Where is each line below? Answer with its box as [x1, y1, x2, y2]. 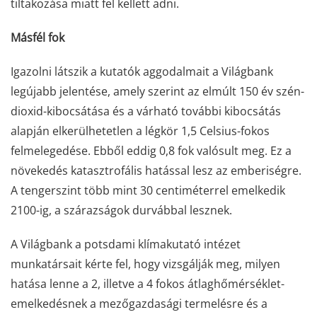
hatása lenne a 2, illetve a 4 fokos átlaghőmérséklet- [11, 275, 284, 292]
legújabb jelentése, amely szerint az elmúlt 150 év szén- [11, 83, 304, 99]
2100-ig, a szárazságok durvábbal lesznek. [11, 202, 232, 218]
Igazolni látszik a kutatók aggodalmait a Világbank [11, 63, 273, 79]
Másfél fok [11, 29, 64, 45]
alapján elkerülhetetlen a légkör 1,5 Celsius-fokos [11, 122, 270, 139]
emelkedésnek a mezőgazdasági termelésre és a [11, 295, 267, 311]
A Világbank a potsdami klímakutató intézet [11, 236, 241, 252]
